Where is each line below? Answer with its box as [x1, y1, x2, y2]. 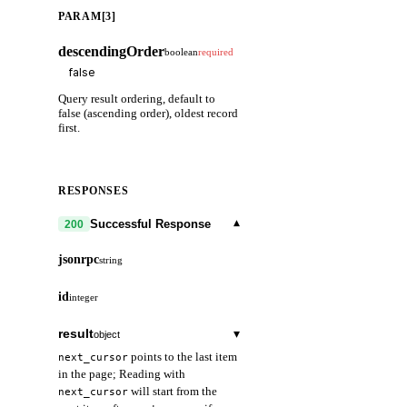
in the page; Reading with [58, 367, 185, 382]
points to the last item [128, 350, 237, 364]
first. [58, 121, 80, 135]
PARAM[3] [58, 9, 116, 23]
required [198, 45, 233, 57]
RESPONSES [58, 184, 129, 198]
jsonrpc [58, 252, 99, 267]
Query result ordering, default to [58, 92, 215, 106]
